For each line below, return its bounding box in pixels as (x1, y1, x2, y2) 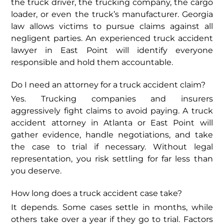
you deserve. (11, 166, 62, 176)
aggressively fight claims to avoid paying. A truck (11, 106, 213, 116)
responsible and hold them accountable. (11, 57, 173, 67)
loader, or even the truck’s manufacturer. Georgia (11, 9, 213, 19)
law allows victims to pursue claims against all (11, 21, 213, 31)
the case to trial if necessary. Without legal (11, 142, 213, 152)
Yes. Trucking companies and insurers (11, 94, 213, 104)
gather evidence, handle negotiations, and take (11, 130, 213, 140)
